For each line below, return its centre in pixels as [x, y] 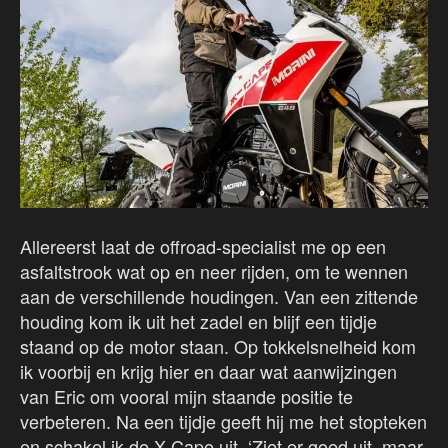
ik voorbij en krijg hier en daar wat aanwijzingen [208, 371]
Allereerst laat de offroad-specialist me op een [203, 246]
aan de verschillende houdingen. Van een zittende [219, 296]
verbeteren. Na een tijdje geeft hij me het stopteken [223, 421]
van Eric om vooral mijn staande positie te [186, 396]
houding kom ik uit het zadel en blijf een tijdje [198, 321]
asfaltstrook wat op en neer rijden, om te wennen [214, 271]
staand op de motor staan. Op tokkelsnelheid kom [218, 346]
